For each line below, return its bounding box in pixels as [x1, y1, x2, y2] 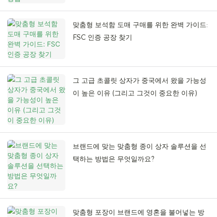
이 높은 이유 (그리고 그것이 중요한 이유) [73, 89, 197, 98]
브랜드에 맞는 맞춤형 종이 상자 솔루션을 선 [73, 142, 206, 151]
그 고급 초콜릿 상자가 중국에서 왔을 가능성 [73, 76, 206, 85]
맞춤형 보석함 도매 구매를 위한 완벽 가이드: [73, 20, 208, 30]
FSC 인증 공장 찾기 [73, 33, 132, 42]
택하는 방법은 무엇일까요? [73, 155, 154, 164]
